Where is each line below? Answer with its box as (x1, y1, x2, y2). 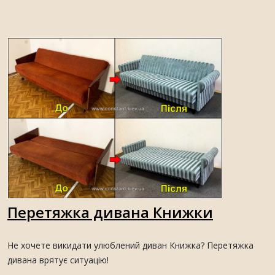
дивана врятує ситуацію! (7, 254, 109, 266)
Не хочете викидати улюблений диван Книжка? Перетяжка (7, 239, 254, 252)
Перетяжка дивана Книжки (7, 202, 213, 223)
